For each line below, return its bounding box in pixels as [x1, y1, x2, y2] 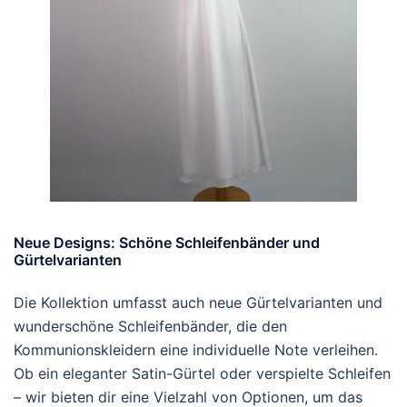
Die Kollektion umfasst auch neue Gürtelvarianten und [14, 293, 382, 312]
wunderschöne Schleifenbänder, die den [14, 317, 287, 335]
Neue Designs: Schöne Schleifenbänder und [14, 233, 320, 252]
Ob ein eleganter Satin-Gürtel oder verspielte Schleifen [14, 364, 391, 382]
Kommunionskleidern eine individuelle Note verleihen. [14, 341, 378, 359]
